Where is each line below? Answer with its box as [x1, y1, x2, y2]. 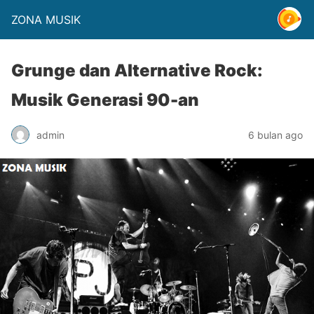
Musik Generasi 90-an [11, 90, 199, 110]
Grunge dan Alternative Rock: [11, 60, 263, 81]
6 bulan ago [248, 128, 303, 141]
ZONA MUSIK [11, 13, 81, 27]
